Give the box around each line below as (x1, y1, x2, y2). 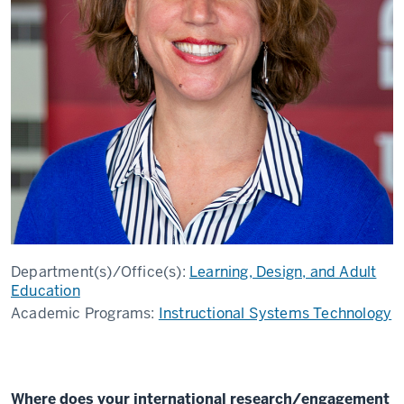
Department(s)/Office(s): (11, 262, 189, 281)
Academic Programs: (11, 304, 159, 323)
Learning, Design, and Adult (189, 262, 377, 281)
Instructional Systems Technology (158, 304, 392, 323)
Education (11, 281, 80, 300)
